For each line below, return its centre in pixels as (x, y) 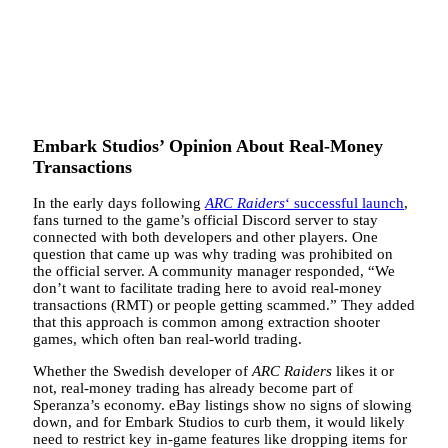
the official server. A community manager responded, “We (214, 271)
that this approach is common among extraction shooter (206, 322)
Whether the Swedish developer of (142, 371)
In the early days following (119, 203)
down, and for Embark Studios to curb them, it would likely (219, 422)
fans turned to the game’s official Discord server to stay (205, 220)
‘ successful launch (344, 203)
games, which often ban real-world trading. (167, 339)
